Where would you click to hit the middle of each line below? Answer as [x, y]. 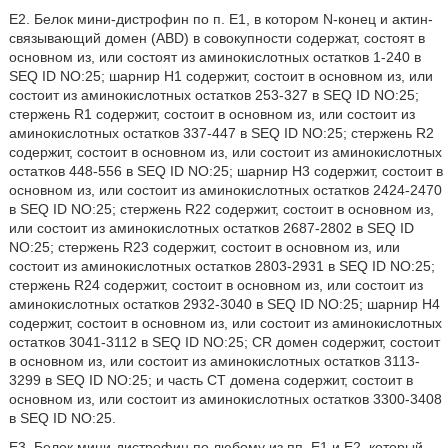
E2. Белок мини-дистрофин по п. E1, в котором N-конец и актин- [220, 19]
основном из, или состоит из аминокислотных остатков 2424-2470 [225, 190]
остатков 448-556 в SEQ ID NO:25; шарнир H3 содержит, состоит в [225, 171]
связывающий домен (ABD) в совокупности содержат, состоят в [216, 38]
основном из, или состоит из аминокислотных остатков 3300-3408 [225, 399]
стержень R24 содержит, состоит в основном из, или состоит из [215, 285]
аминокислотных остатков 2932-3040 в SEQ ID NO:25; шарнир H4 [224, 304]
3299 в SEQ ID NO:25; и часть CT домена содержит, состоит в [210, 380]
